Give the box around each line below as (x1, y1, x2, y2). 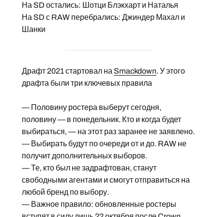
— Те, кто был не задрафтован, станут (21, 163, 156, 172)
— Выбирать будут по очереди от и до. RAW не (21, 139, 186, 148)
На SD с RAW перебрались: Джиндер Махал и (21, 13, 185, 21)
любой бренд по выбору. (21, 187, 109, 196)
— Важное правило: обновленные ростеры (21, 200, 176, 208)
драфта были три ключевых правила (21, 78, 152, 87)
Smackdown (113, 66, 156, 75)
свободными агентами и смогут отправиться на (21, 175, 190, 184)
